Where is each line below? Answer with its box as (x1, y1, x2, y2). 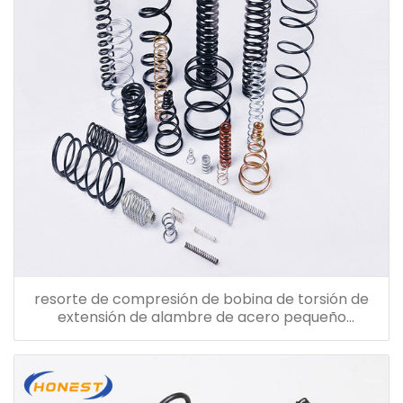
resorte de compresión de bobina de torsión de (34, 289, 369, 310)
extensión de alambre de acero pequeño (57, 307, 346, 328)
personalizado (151, 325, 252, 346)
